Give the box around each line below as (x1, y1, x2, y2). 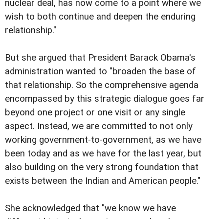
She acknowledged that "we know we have (5, 203, 176, 214)
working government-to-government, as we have (5, 134, 201, 146)
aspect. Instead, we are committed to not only (5, 121, 193, 132)
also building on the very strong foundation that (5, 162, 198, 173)
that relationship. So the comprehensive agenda (5, 80, 198, 91)
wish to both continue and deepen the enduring (5, 11, 196, 22)
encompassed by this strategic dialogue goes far (5, 93, 204, 105)
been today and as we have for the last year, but (5, 148, 201, 159)
